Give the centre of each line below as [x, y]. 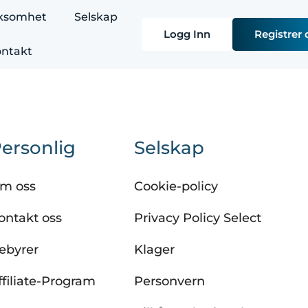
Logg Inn [187, 34]
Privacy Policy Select [198, 218]
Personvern [170, 281]
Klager [155, 250]
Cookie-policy [176, 186]
